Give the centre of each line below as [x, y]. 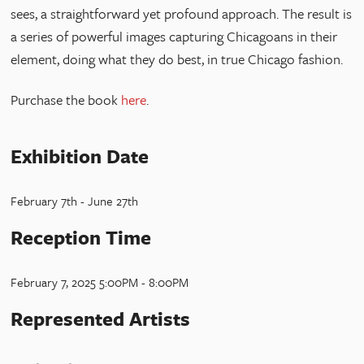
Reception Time [81, 237]
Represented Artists [101, 318]
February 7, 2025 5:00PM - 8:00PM [100, 282]
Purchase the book [66, 100]
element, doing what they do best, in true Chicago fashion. [177, 58]
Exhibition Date [80, 156]
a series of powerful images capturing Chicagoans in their [174, 36]
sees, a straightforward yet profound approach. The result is [182, 13]
